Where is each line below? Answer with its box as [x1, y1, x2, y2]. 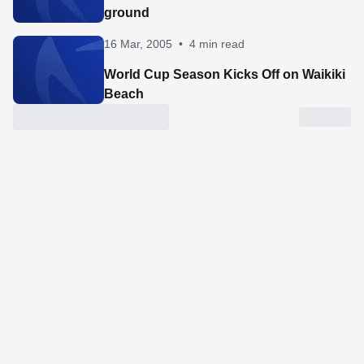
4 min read [189, 37, 245, 50]
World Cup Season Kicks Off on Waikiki [104, 67, 345, 81]
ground [104, 6, 149, 19]
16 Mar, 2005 [104, 37, 172, 50]
